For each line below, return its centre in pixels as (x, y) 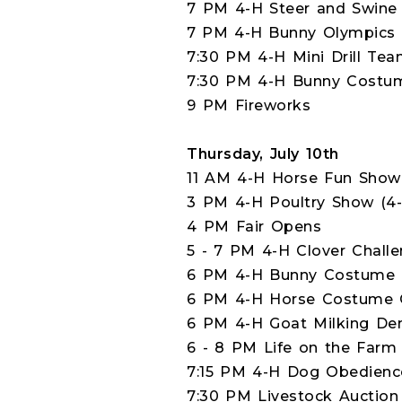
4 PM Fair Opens (254, 227)
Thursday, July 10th (263, 154)
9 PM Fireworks (249, 105)
